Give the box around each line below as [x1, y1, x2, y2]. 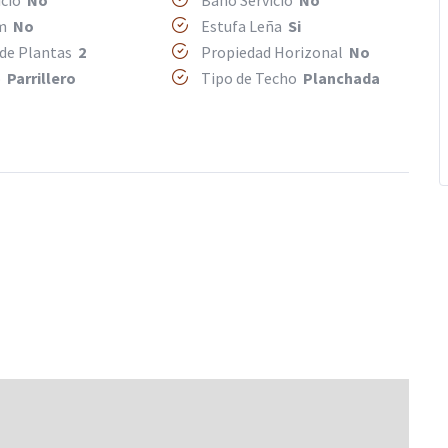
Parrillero [6, 68, 76, 89]
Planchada [303, 68, 381, 89]
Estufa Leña [198, 16, 289, 37]
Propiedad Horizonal [198, 42, 350, 63]
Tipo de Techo [198, 68, 304, 89]
